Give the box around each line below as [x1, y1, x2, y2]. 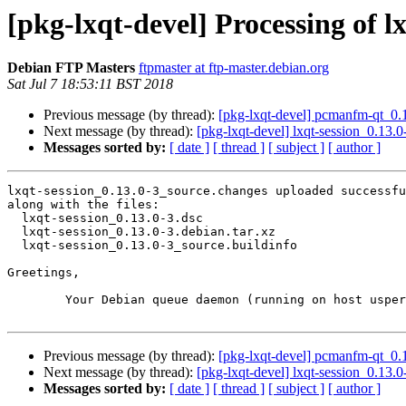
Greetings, [7, 266, 80, 280]
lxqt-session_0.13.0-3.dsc [7, 211, 22, 226]
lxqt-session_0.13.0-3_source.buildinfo [7, 238, 22, 253]
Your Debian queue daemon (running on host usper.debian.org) [7, 293, 65, 307]
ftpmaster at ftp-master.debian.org [139, 60, 329, 76]
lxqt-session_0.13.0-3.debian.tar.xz [7, 225, 22, 239]
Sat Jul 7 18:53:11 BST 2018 [7, 76, 173, 92]
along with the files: [7, 198, 159, 212]
